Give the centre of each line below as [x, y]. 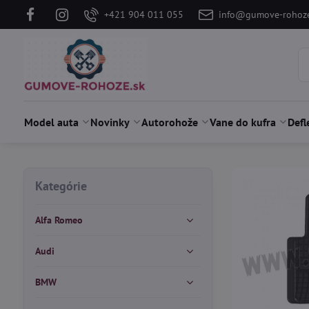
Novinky [110, 122]
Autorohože [169, 122]
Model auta [52, 122]
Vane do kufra [242, 122]
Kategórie [61, 186]
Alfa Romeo [59, 220]
